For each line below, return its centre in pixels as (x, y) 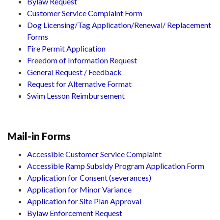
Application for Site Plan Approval (84, 201)
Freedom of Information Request (82, 60)
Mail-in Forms (39, 136)
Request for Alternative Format (79, 84)
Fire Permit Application (66, 48)
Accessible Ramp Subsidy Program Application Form (116, 166)
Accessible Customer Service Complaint (94, 154)
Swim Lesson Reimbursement (76, 96)
